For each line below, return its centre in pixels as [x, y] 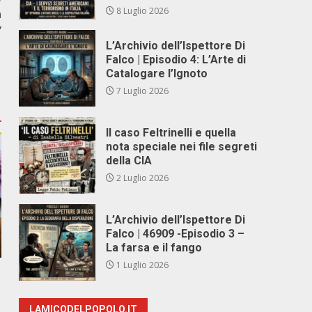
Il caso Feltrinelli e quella [171, 133]
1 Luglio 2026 [142, 265]
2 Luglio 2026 [142, 178]
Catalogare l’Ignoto [157, 73]
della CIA [129, 161]
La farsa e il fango [154, 248]
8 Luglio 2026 [142, 11]
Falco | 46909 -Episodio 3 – [175, 234]
